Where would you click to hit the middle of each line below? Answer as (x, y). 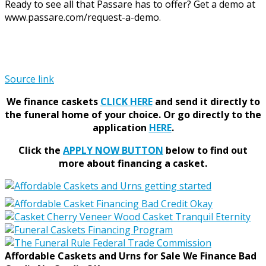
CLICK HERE (126, 101)
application (121, 127)
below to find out (205, 150)
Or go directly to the (212, 114)
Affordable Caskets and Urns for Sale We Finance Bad (131, 256)
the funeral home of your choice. (83, 114)
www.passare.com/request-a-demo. (83, 17)
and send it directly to (206, 101)
